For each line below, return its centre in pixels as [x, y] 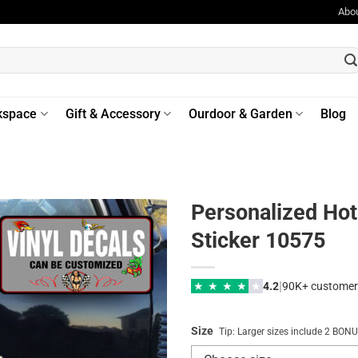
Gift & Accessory [113, 113]
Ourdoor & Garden [240, 113]
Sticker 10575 [258, 241]
